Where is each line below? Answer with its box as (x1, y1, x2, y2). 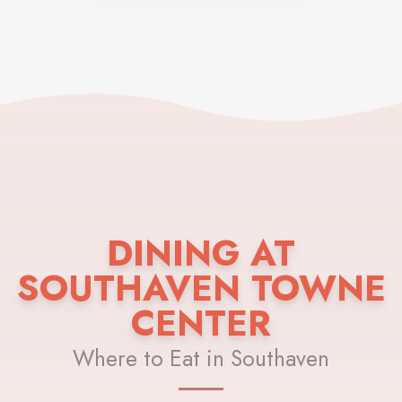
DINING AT (107, 228, 295, 280)
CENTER (131, 298, 271, 350)
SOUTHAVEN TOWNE (16, 263, 386, 315)
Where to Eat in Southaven (73, 343, 329, 375)
